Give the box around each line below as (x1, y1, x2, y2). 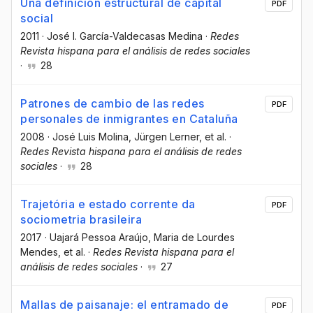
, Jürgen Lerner (129, 130, 199, 143)
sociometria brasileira (20, 212, 142, 226)
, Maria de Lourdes (148, 231, 235, 243)
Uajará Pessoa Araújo (50, 231, 148, 243)
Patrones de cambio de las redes (20, 96, 205, 110)
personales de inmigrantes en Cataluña (20, 111, 238, 126)
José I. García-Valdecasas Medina (47, 29, 203, 42)
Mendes (20, 245, 58, 258)
